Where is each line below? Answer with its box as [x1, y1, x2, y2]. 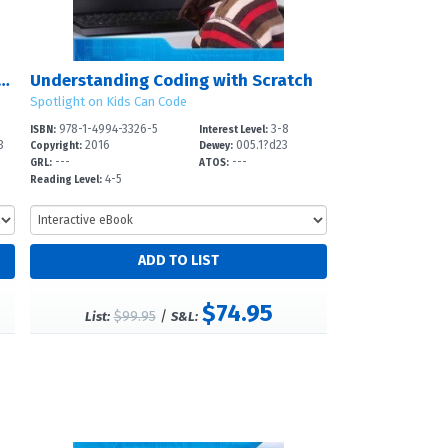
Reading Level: [29, 173, 102, 186]
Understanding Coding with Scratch [29, 69, 313, 91]
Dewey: [199, 140, 234, 153]
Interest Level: [199, 123, 269, 136]
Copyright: [29, 140, 82, 153]
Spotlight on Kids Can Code [29, 93, 187, 109]
